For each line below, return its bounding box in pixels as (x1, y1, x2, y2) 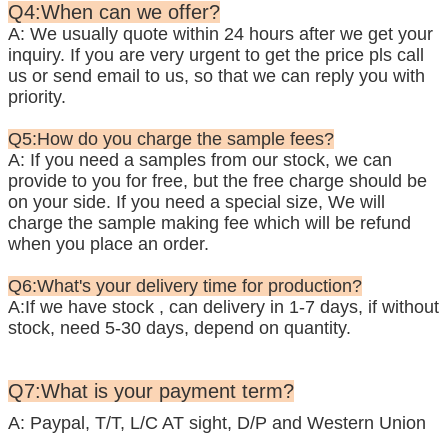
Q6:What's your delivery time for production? (8, 275, 362, 296)
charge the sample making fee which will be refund (8, 212, 411, 233)
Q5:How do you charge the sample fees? (8, 128, 334, 149)
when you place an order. (8, 233, 209, 254)
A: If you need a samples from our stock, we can (8, 149, 392, 170)
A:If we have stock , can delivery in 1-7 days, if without (8, 296, 439, 317)
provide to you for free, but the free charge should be (8, 170, 427, 191)
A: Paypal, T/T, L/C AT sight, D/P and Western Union (8, 412, 426, 433)
